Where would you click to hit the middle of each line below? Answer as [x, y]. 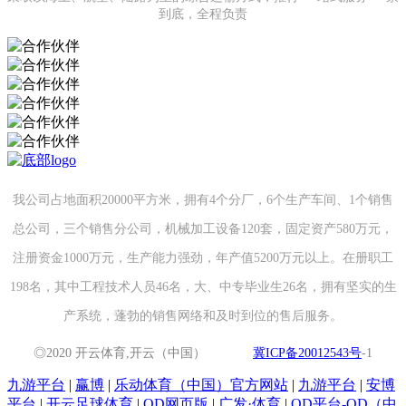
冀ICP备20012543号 [307, 353]
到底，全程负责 [203, 14]
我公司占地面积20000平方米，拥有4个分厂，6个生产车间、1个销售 [203, 199]
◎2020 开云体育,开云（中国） [143, 353]
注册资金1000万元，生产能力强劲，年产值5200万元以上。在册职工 [203, 257]
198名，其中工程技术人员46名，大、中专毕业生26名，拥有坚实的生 [203, 286]
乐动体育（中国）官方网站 [201, 384]
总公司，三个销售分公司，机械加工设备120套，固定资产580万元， [203, 228]
